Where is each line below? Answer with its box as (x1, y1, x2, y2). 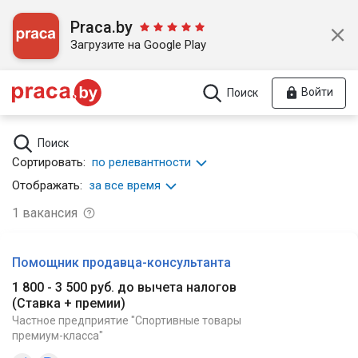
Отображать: (12, 178, 82, 193)
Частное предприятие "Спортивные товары (12, 314, 241, 328)
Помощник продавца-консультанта (12, 254, 231, 270)
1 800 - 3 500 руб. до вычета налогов (12, 280, 237, 296)
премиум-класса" (12, 329, 103, 343)
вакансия (19, 205, 81, 221)
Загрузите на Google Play (70, 38, 206, 52)
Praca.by (70, 18, 133, 37)
